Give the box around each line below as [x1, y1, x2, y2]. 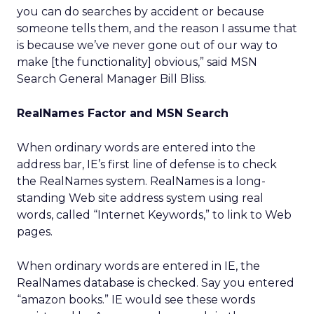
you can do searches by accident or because [17, 5, 264, 18]
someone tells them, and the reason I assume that [17, 22, 297, 35]
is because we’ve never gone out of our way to [17, 39, 278, 52]
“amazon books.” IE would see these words [17, 293, 255, 306]
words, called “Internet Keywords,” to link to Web [17, 208, 292, 221]
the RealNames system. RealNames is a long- [17, 175, 266, 188]
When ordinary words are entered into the [17, 141, 256, 154]
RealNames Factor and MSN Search [17, 107, 228, 120]
